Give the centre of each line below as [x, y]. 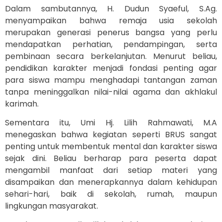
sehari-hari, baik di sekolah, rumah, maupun [111, 194]
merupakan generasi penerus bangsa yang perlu [111, 32]
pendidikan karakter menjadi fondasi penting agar [111, 68]
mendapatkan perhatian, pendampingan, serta [111, 44]
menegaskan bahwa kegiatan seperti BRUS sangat [111, 135]
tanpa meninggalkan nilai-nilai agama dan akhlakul [111, 92]
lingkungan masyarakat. [52, 206]
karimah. [22, 104]
